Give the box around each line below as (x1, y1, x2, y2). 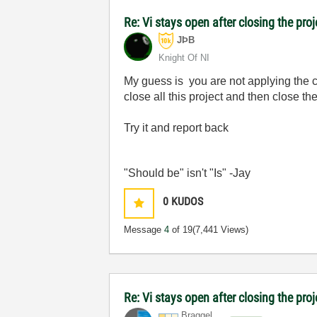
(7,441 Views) (192, 224, 249, 235)
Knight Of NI (158, 52, 210, 63)
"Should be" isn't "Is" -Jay (124, 167, 251, 179)
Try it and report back (124, 122, 229, 134)
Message (124, 224, 165, 235)
